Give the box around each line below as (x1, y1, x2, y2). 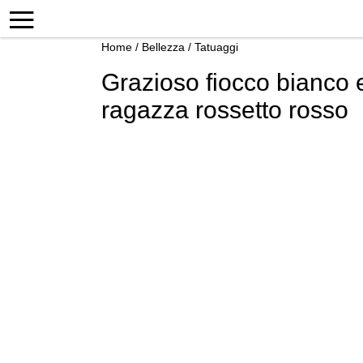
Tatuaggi (194, 41, 238, 53)
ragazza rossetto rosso (101, 96, 348, 123)
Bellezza (142, 41, 185, 53)
